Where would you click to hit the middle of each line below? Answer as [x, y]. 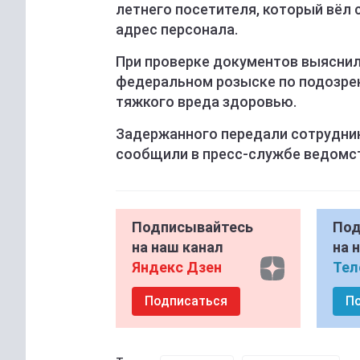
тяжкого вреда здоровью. [206, 102]
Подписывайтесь [192, 227]
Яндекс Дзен [177, 268]
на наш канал [178, 247]
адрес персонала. [177, 30]
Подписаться [186, 301]
